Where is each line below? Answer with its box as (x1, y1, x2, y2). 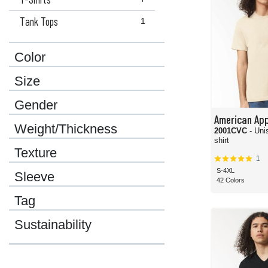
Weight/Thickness (14, 121, 117, 137)
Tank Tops (19, 15, 58, 28)
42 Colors (216, 176, 245, 184)
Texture (14, 145, 57, 161)
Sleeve (14, 169, 54, 185)
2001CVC (214, 126, 249, 135)
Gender (14, 98, 57, 113)
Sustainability (14, 217, 92, 233)
